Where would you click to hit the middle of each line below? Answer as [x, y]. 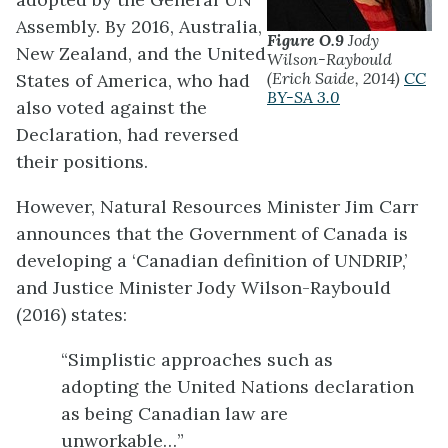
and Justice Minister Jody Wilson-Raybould [203, 287]
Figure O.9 [305, 40]
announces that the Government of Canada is [212, 233]
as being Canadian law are [174, 413]
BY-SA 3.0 [303, 97]
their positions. [82, 161]
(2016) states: [71, 314]
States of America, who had [133, 80]
